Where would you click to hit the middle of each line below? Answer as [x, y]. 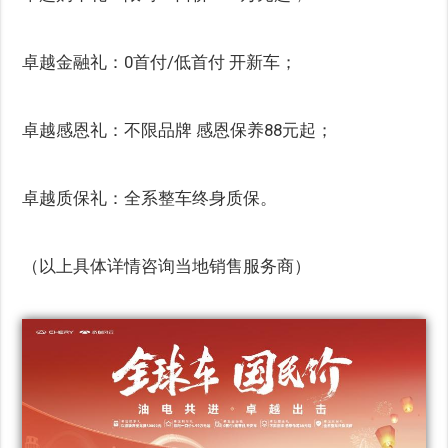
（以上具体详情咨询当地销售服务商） [167, 266]
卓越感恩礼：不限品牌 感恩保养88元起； [178, 130]
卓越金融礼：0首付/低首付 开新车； [160, 62]
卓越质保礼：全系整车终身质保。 [150, 198]
